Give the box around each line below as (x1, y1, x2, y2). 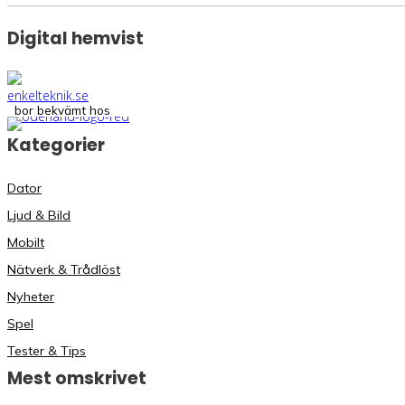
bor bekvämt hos (14, 103, 110, 118)
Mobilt (7, 234, 44, 251)
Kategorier (7, 133, 105, 158)
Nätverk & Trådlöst (7, 261, 120, 278)
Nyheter (7, 288, 54, 306)
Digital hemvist (7, 25, 144, 51)
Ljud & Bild (7, 207, 71, 224)
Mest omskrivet (7, 366, 146, 391)
